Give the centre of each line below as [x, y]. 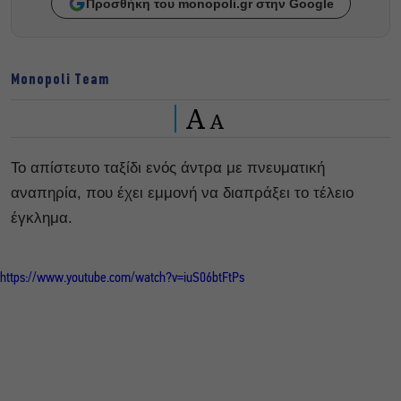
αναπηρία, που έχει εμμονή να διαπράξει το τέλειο [182, 192]
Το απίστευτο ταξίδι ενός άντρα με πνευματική [168, 167]
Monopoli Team [60, 80]
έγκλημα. [42, 218]
